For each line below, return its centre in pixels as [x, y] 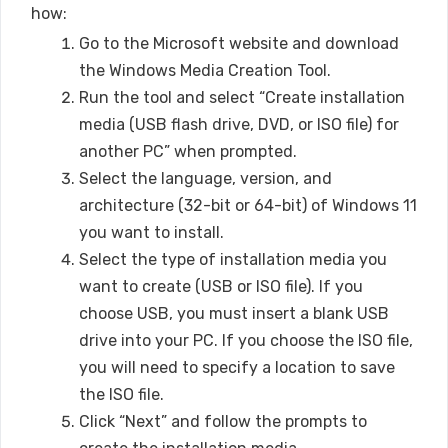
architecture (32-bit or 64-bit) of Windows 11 [248, 205]
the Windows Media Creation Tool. [205, 70]
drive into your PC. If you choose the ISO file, [246, 340]
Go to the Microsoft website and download [239, 43]
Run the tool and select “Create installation [242, 97]
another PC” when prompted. [188, 151]
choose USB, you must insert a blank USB [234, 313]
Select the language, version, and [205, 178]
